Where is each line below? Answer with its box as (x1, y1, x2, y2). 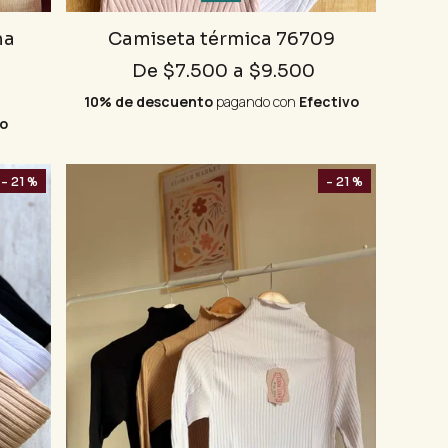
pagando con (215, 92, 299, 112)
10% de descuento (83, 92, 216, 112)
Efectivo (298, 92, 359, 112)
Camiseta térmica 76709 (107, 28, 335, 51)
